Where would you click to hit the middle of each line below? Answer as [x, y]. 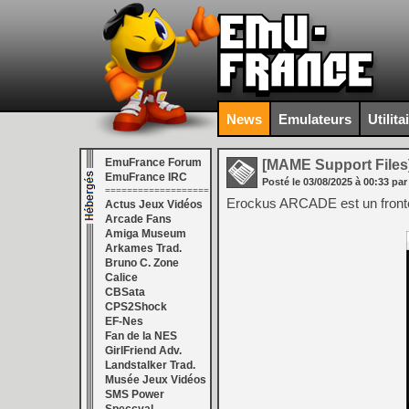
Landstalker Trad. [150, 365]
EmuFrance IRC [146, 177]
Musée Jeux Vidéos [156, 380]
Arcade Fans [138, 219]
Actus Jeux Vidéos [154, 204]
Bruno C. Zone [142, 263]
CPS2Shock [136, 307]
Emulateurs [315, 119]
